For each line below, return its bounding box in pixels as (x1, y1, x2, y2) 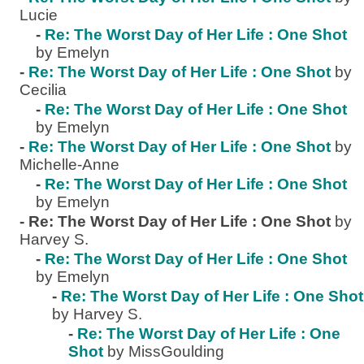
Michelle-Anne (19, 156, 119, 173)
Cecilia (19, 81, 67, 98)
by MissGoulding (107, 343, 224, 360)
